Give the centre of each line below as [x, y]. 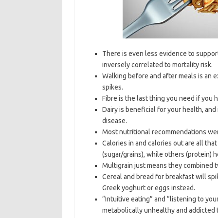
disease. [114, 121]
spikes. [112, 87]
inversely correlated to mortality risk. [157, 65]
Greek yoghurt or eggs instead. [148, 188]
